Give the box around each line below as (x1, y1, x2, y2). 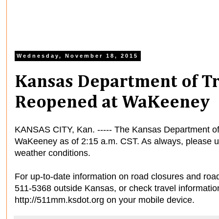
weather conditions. (15, 148, 90, 158)
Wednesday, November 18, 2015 (17, 53, 139, 59)
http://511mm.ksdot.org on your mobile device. (15, 195, 195, 205)
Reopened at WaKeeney (15, 94, 210, 112)
